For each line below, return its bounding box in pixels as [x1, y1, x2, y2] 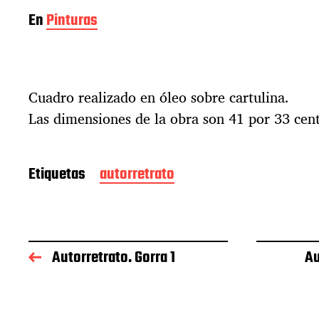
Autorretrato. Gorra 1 [52, 246, 175, 271]
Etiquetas [28, 162, 85, 187]
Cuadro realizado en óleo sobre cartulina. [28, 85, 289, 109]
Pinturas [46, 8, 98, 33]
